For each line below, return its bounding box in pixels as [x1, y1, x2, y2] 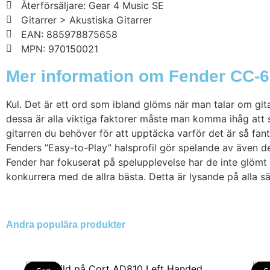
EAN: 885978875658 [21, 28, 118, 41]
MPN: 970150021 [21, 43, 98, 55]
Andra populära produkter [6, 219, 125, 230]
